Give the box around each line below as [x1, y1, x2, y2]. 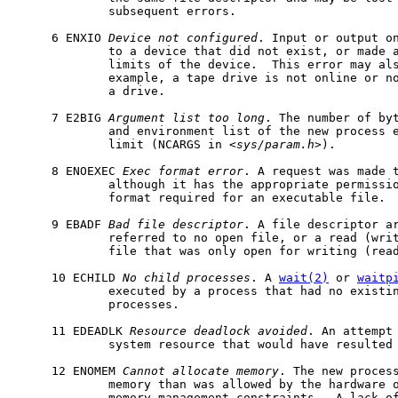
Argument [108, 110, 165, 124]
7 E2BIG [16, 110, 108, 124]
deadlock [194, 323, 251, 338]
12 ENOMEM [16, 363, 123, 378]
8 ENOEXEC [16, 163, 123, 178]
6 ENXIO [16, 30, 108, 44]
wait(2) [279, 270, 329, 284]
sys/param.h [236, 137, 314, 151]
